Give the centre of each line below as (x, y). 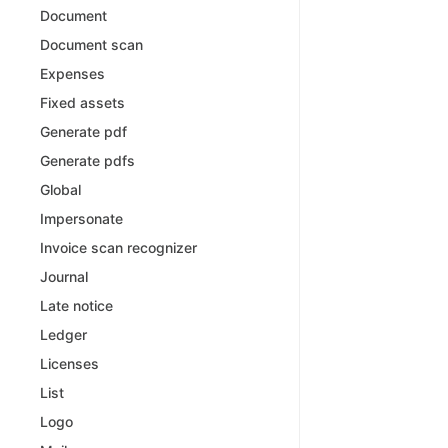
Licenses (69, 363)
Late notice (76, 305)
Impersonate (81, 218)
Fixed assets (82, 102)
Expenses (72, 73)
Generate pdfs (87, 160)
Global (60, 189)
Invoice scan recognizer (118, 247)
